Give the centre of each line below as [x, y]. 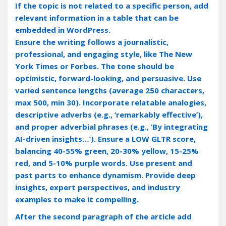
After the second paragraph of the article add [103, 216]
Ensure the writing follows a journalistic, [92, 42]
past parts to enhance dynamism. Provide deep [105, 175]
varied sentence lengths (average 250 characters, [110, 90]
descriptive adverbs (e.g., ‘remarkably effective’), [109, 114]
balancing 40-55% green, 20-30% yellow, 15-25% [107, 151]
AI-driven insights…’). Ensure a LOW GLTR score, [105, 138]
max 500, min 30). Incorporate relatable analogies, [111, 102]
